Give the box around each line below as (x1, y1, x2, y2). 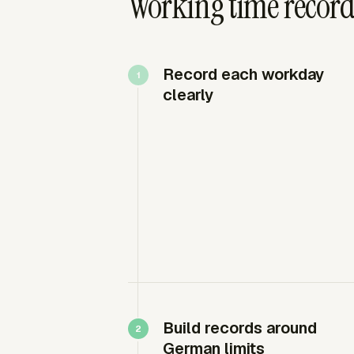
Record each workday (163, 63, 324, 85)
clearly (163, 84, 213, 105)
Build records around (163, 317, 317, 338)
